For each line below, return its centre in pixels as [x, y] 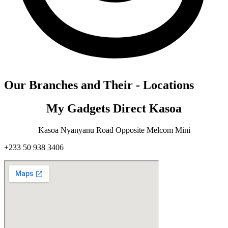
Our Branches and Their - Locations [99, 85]
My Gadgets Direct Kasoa [114, 109]
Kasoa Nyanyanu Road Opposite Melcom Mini [114, 130]
